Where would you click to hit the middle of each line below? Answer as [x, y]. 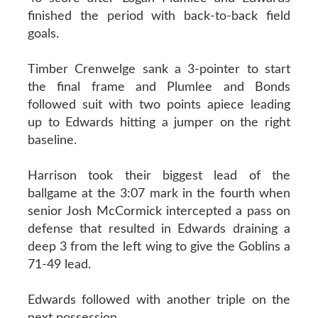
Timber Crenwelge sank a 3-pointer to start [159, 69]
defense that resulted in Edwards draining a [159, 229]
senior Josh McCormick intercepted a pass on [159, 211]
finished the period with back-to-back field [159, 16]
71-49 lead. [59, 264]
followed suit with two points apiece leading [159, 105]
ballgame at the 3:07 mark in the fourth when [159, 193]
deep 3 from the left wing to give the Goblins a [159, 247]
